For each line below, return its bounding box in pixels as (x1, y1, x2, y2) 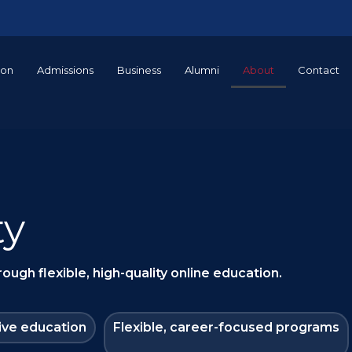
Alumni (185, 64, 220, 76)
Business (117, 64, 162, 76)
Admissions (37, 64, 94, 76)
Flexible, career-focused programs (113, 320, 339, 335)
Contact (298, 64, 340, 76)
